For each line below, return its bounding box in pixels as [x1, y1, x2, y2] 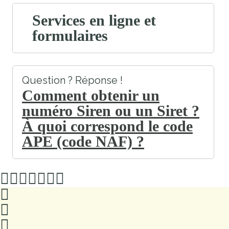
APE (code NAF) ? [22, 133, 144, 150]
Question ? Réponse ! [22, 74, 123, 87]
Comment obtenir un [22, 87, 159, 104]
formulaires [32, 27, 108, 44]
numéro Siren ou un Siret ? [22, 102, 199, 120]
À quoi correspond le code [22, 118, 193, 135]
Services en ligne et [32, 12, 156, 29]
